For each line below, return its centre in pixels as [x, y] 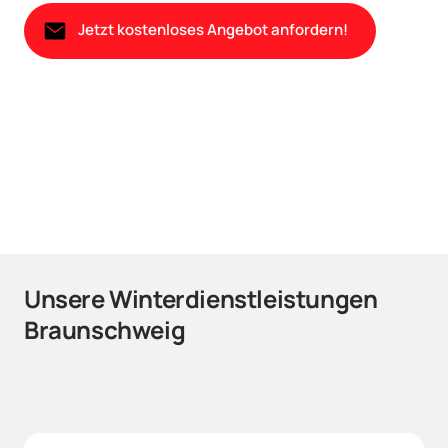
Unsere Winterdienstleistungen [201, 298]
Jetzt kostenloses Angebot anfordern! [212, 30]
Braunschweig [105, 329]
